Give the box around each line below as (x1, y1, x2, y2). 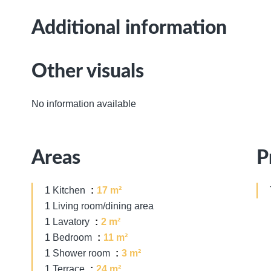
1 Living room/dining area (45, 201, 154, 211)
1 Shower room (45, 248, 113, 258)
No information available (31, 99, 136, 109)
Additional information (31, 18, 227, 38)
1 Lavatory (45, 217, 92, 227)
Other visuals (31, 62, 144, 81)
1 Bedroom (45, 232, 94, 243)
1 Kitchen (45, 185, 88, 195)
